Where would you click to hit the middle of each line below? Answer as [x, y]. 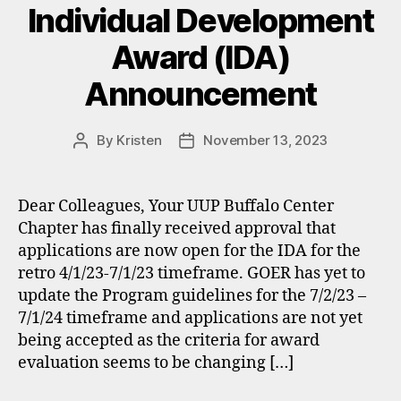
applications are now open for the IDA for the [189, 251]
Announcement [200, 94]
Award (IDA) [200, 57]
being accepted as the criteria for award [169, 341]
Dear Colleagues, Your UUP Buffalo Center [176, 206]
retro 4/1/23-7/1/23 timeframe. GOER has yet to [192, 273]
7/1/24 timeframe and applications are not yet [190, 318]
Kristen [139, 140]
